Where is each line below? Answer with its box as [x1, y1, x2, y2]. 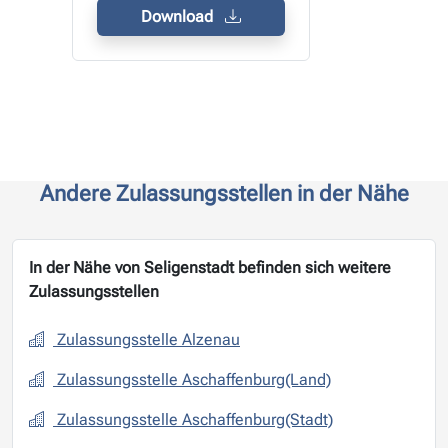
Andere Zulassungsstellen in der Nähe [39, 181, 409, 207]
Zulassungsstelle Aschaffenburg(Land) [57, 370, 331, 390]
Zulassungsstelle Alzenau [57, 330, 240, 350]
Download [141, 7, 217, 27]
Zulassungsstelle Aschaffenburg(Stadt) [57, 410, 333, 430]
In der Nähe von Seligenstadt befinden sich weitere [29, 258, 391, 278]
